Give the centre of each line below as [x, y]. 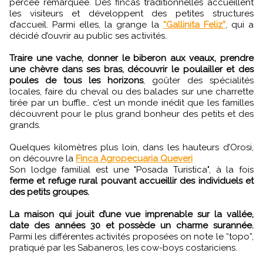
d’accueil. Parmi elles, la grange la [86, 24]
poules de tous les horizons [76, 80]
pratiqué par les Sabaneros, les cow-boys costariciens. [123, 247]
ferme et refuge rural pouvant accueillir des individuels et [131, 181]
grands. [25, 125]
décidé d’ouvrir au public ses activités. [88, 36]
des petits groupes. [49, 192]
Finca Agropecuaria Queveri [134, 158]
